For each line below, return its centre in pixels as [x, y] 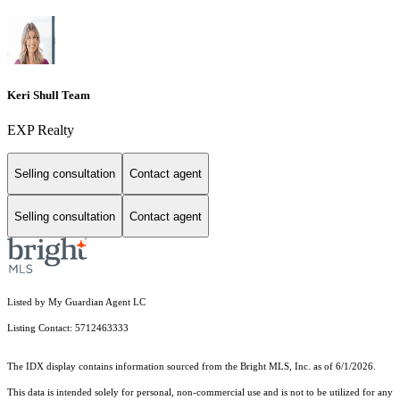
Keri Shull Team [49, 95]
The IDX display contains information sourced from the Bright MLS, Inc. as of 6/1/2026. [192, 367]
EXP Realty [41, 129]
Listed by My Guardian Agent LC [76, 303]
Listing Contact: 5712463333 [69, 329]
